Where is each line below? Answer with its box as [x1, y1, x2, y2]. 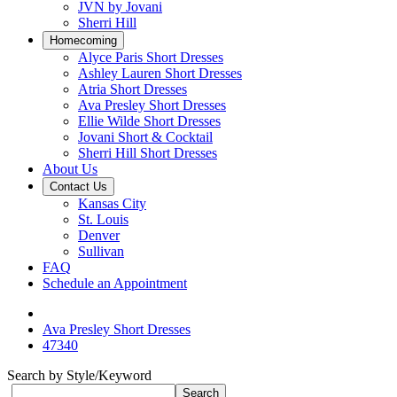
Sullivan [78, 244, 124, 259]
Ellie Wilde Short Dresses [78, 113, 221, 128]
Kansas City [78, 196, 146, 211]
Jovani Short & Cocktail [78, 129, 213, 144]
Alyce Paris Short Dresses [78, 50, 223, 65]
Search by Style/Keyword [7, 368, 152, 383]
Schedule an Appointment [43, 276, 187, 291]
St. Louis [78, 212, 128, 227]
